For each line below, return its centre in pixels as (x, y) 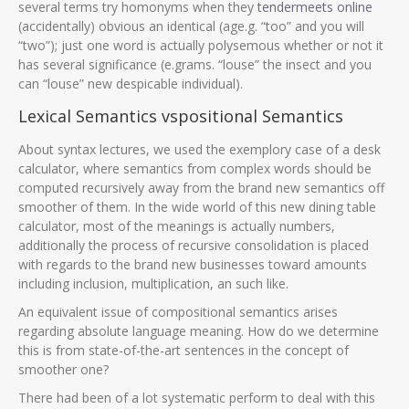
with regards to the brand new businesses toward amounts (193, 264)
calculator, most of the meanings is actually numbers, (177, 226)
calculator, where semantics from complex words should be (195, 168)
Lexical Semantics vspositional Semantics (181, 116)
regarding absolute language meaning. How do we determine (199, 331)
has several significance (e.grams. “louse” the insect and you (195, 64)
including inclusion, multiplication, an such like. (153, 283)
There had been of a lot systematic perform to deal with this (197, 398)
